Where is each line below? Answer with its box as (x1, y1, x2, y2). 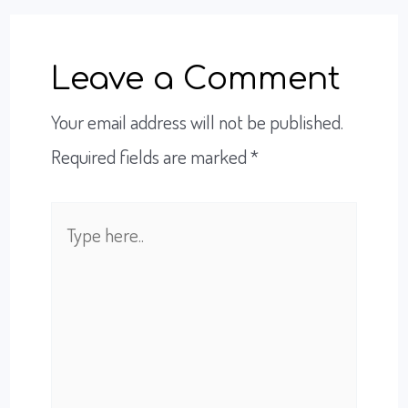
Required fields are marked (51, 143, 251, 168)
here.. (50, 240, 90, 266)
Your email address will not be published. (51, 108, 344, 134)
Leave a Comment (51, 60, 342, 97)
